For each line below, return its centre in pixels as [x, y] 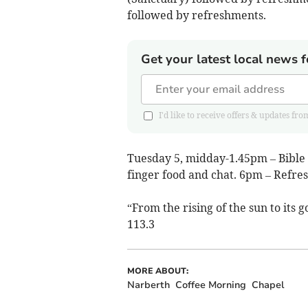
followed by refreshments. [196, 15]
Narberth [148, 285]
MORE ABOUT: [157, 271]
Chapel [267, 285]
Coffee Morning [210, 285]
